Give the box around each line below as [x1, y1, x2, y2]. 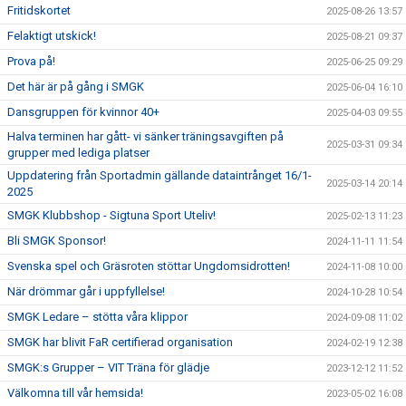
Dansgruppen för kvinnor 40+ [7, 105, 159, 120]
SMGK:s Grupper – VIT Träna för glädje [7, 361, 209, 375]
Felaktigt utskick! [7, 29, 96, 43]
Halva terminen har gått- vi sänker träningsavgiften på [7, 130, 284, 144]
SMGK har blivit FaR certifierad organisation [7, 335, 233, 350]
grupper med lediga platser [7, 146, 150, 160]
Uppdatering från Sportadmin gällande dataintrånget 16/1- [7, 169, 312, 183]
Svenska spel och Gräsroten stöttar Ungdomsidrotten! [7, 259, 290, 274]
